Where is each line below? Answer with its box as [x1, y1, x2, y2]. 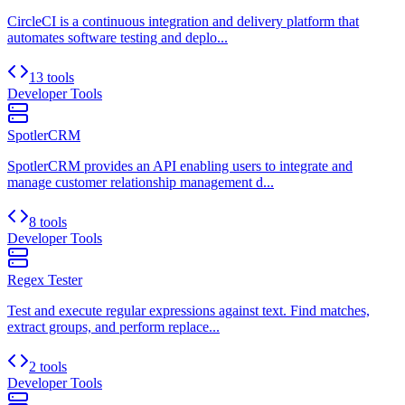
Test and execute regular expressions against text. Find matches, [7, 302, 370, 318]
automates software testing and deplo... [7, 29, 228, 45]
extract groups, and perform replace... [7, 318, 220, 334]
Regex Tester [7, 271, 82, 287]
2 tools [29, 358, 67, 374]
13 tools [29, 69, 74, 85]
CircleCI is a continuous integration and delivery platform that [7, 13, 359, 29]
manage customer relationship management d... [7, 174, 274, 190]
